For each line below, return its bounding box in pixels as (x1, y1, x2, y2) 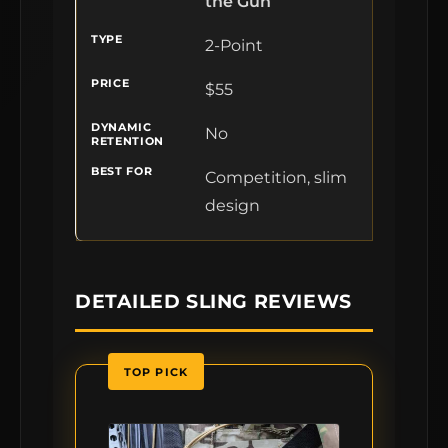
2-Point (205, 36, 263, 55)
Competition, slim (205, 168, 347, 187)
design (205, 196, 260, 215)
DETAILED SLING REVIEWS (75, 289, 352, 313)
